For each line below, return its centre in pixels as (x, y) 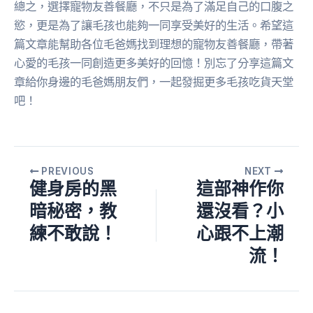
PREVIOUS (66, 171)
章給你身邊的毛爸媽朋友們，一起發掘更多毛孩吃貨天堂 (154, 81)
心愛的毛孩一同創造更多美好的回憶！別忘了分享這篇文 (154, 63)
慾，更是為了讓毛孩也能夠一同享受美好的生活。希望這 (154, 25)
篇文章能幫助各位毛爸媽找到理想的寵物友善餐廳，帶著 (154, 44)
